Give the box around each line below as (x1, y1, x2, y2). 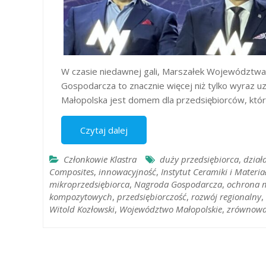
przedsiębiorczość (117, 191, 186, 202)
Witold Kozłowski (49, 203, 115, 215)
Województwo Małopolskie (119, 203, 222, 215)
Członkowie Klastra (64, 153, 137, 165)
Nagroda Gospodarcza (134, 178, 222, 190)
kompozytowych (49, 191, 112, 202)
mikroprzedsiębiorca (49, 178, 129, 190)
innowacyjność (99, 166, 156, 178)
